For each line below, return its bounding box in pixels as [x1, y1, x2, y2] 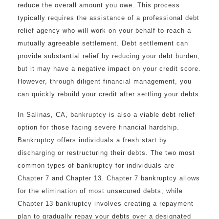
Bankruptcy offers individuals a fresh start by [18, 136, 167, 144]
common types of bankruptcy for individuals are [18, 162, 175, 170]
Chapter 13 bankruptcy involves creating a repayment [18, 200, 194, 208]
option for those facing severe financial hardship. [18, 124, 179, 131]
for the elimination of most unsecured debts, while [18, 187, 183, 195]
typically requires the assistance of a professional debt [18, 14, 199, 22]
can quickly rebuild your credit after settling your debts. [18, 90, 201, 98]
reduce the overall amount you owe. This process [18, 1, 180, 9]
